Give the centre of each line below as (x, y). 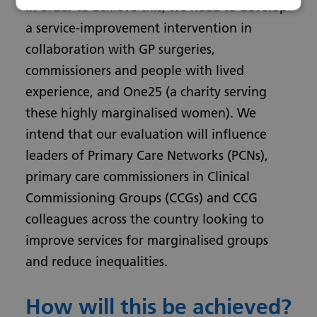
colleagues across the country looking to (145, 219)
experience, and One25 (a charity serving (146, 92)
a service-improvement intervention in (139, 28)
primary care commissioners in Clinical (138, 177)
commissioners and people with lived (135, 70)
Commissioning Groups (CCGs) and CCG (142, 198)
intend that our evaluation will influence (146, 134)
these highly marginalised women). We (141, 113)
